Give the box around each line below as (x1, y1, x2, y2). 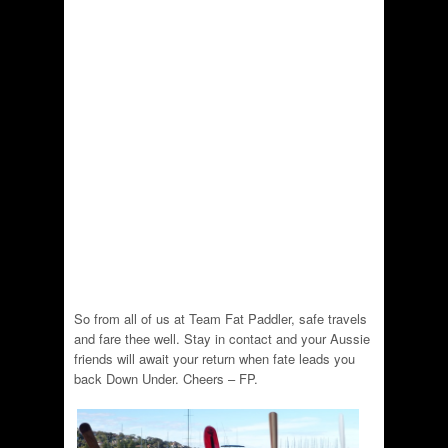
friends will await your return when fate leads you (74, 348, 355, 368)
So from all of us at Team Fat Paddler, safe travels (74, 308, 367, 328)
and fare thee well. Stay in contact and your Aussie (74, 328, 370, 348)
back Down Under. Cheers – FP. (74, 368, 258, 388)
